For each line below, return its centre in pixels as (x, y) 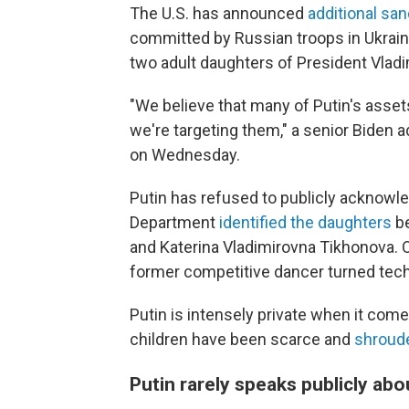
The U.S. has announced (219, 14)
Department (173, 223)
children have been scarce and (242, 340)
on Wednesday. (185, 155)
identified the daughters (304, 223)
